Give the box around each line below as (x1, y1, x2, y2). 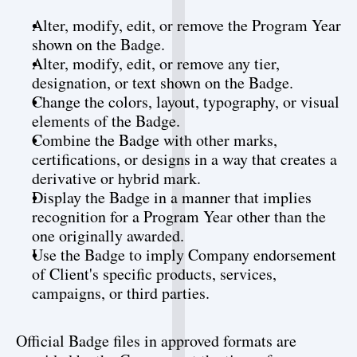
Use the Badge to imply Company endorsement (32, 244, 336, 265)
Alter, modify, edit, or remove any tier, (32, 53, 280, 74)
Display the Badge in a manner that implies (32, 186, 312, 208)
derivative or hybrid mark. (32, 167, 201, 189)
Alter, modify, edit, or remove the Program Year (32, 14, 341, 36)
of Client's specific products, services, (32, 263, 277, 284)
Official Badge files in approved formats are (16, 330, 296, 351)
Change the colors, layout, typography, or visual (32, 91, 339, 112)
